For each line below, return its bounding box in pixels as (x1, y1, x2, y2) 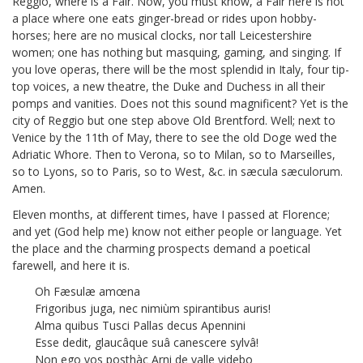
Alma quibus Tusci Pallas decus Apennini (35, 318, 246, 334)
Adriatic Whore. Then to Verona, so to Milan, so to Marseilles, (12, 147, 335, 162)
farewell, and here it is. (12, 258, 130, 274)
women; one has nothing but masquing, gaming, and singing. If (12, 45, 341, 60)
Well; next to (267, 113, 335, 128)
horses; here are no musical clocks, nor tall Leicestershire (12, 28, 312, 43)
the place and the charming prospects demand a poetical (12, 241, 310, 257)
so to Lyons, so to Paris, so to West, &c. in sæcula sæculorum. (12, 164, 343, 179)
